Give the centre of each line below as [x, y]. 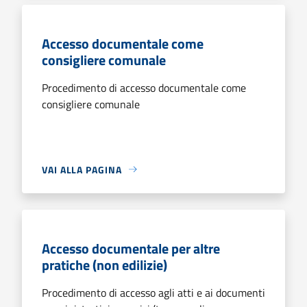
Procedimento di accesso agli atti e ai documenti [153, 292]
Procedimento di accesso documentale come [144, 87]
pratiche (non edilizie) [105, 265]
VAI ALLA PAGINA [82, 169]
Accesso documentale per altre [131, 248]
